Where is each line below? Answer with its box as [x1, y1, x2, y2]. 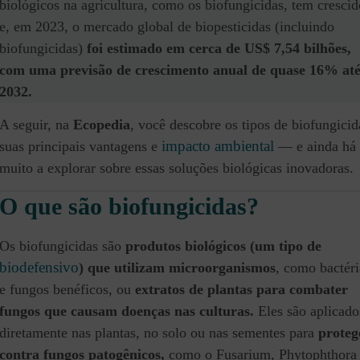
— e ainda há [274, 138, 356, 155]
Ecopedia [73, 117, 130, 133]
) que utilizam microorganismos [79, 260, 276, 276]
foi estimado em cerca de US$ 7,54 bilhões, [87, 40, 351, 57]
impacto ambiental [162, 137, 274, 155]
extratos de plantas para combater [135, 281, 348, 298]
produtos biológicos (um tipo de [125, 238, 321, 255]
